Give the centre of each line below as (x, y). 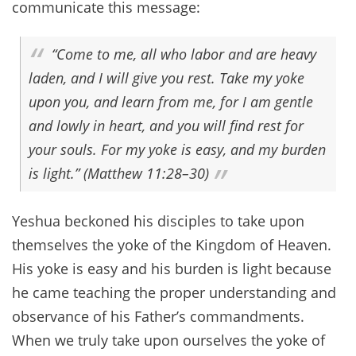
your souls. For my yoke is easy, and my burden (177, 150)
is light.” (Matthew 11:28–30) (119, 174)
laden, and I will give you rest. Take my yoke (166, 78)
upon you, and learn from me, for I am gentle (171, 102)
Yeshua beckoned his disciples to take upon (158, 221)
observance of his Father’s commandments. (158, 317)
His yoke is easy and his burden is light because (172, 269)
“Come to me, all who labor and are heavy (184, 54)
